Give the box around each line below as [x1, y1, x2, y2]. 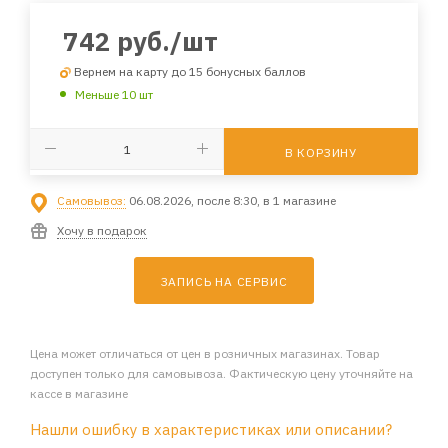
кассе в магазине [30, 385, 128, 401]
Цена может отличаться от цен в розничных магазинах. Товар [30, 345, 380, 361]
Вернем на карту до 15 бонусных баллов [74, 64, 306, 79]
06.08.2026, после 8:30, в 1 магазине [126, 192, 336, 208]
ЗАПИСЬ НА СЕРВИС [160, 273, 288, 289]
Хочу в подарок [57, 222, 147, 238]
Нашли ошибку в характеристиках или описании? [30, 419, 392, 439]
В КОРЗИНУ [284, 144, 358, 160]
